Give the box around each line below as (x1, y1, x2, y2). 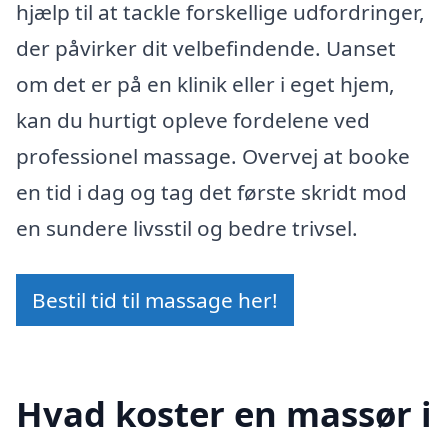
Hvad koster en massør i (16, 389, 432, 437)
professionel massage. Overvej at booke (16, 142, 410, 171)
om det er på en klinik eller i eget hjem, (16, 70, 395, 99)
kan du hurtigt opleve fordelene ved (16, 106, 370, 135)
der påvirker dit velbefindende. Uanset (16, 34, 396, 63)
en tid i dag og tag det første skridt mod (16, 178, 407, 207)
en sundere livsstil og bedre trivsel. (16, 214, 358, 243)
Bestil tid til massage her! (32, 285, 278, 314)
